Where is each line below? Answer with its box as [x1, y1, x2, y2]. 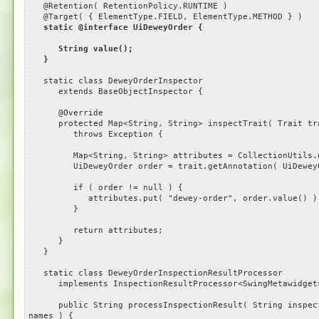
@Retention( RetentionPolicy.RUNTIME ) [28, 1, 228, 11]
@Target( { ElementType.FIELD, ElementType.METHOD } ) [28, 12, 303, 21]
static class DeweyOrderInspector [28, 76, 203, 85]
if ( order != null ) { [28, 183, 183, 192]
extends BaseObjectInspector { [28, 87, 203, 96]
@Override [28, 108, 103, 117]
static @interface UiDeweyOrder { [43, 23, 203, 32]
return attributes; [28, 226, 163, 235]
